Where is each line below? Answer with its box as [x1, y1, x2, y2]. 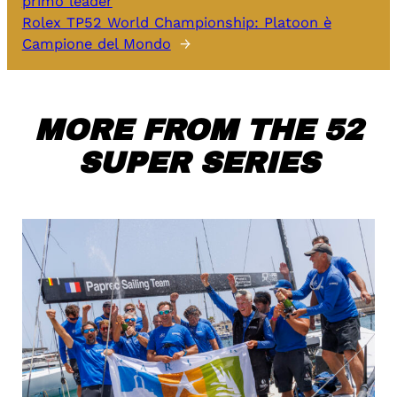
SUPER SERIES [78, 147, 319, 180]
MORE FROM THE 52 [35, 114, 362, 147]
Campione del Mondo [21, 35, 171, 53]
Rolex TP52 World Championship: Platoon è [21, 14, 331, 32]
